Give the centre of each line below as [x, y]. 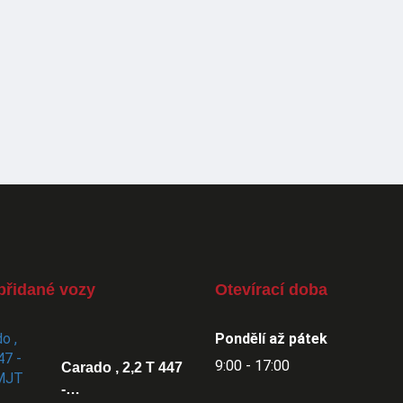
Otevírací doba [271, 289]
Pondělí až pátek [271, 338]
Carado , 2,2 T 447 [122, 367]
